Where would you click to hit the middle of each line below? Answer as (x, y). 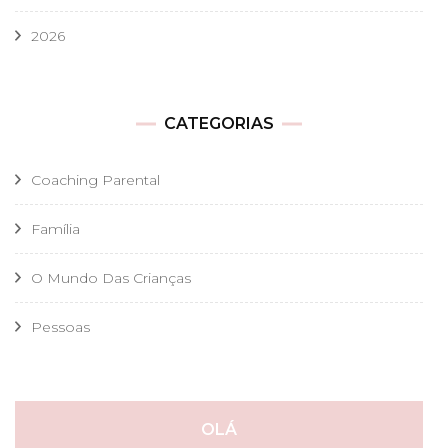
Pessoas (60, 327)
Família (55, 229)
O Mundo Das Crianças (111, 278)
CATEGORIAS (219, 123)
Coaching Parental (95, 180)
